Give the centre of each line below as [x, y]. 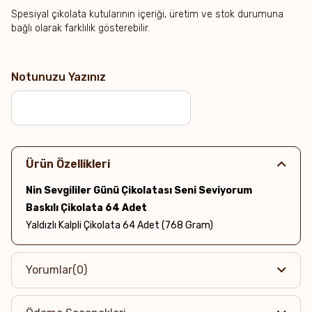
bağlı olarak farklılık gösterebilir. [80, 28]
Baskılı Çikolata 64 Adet [86, 208]
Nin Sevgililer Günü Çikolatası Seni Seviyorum [139, 190]
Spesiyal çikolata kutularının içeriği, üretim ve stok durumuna [147, 14]
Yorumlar [49, 270]
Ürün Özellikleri [68, 164]
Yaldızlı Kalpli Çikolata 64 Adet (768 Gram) [119, 225]
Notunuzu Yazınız [58, 77]
